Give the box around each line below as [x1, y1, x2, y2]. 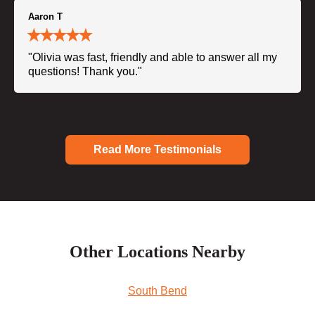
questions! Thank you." [28, 65, 142, 77]
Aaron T [28, 11, 63, 22]
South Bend [128, 284, 187, 297]
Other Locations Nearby [70, 242, 245, 261]
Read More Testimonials [94, 143, 221, 155]
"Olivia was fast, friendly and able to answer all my [28, 51, 277, 63]
